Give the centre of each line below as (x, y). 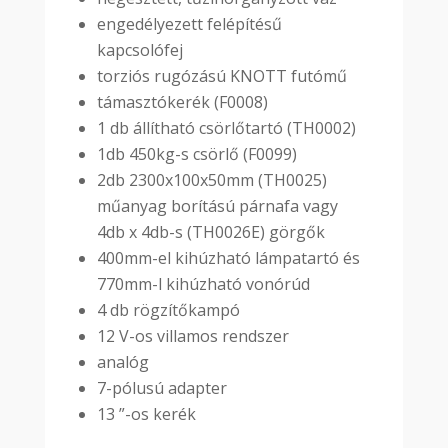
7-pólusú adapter (161, 388)
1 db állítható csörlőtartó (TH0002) (226, 128)
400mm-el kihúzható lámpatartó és (228, 258)
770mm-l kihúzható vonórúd (203, 284)
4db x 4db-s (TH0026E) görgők (210, 232)
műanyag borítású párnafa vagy (217, 206)
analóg (122, 362)
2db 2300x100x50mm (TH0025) (211, 180)
